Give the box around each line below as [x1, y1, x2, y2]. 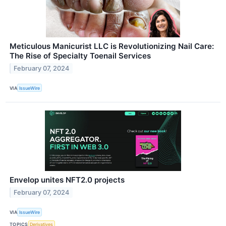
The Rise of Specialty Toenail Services [10, 51, 151, 61]
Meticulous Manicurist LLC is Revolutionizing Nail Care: [10, 41, 214, 51]
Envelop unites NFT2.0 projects [10, 175, 125, 185]
